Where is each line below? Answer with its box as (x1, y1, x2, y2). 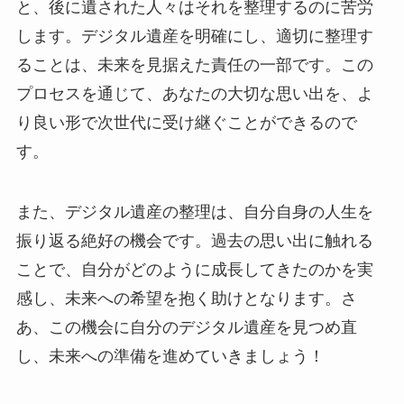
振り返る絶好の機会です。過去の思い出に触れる (15, 232, 373, 251)
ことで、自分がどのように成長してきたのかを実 (15, 261, 373, 280)
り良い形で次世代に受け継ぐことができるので (15, 113, 357, 132)
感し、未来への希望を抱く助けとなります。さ (15, 289, 357, 308)
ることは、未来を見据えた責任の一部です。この (15, 55, 373, 74)
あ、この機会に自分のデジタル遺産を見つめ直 (15, 318, 357, 337)
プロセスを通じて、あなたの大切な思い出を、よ (15, 84, 373, 103)
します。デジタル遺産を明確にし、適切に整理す (15, 26, 373, 45)
